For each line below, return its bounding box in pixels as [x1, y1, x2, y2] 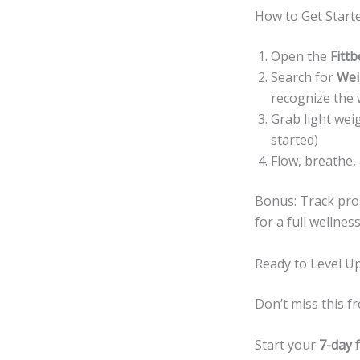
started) [271, 131, 318, 149]
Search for [271, 68, 337, 86]
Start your [255, 336, 319, 354]
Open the [271, 47, 330, 65]
